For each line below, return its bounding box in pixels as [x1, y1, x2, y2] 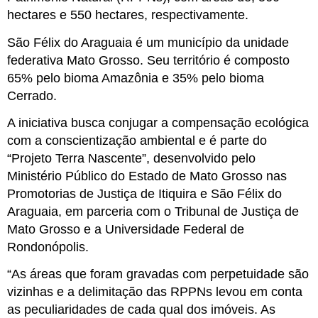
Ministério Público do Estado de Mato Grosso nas [7, 168, 287, 183]
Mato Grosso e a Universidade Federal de [7, 221, 244, 236]
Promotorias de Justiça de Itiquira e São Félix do [7, 186, 282, 201]
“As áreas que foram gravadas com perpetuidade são [7, 267, 309, 282]
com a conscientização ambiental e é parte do [7, 133, 267, 148]
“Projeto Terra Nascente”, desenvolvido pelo [7, 150, 256, 165]
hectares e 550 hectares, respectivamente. [7, 8, 248, 23]
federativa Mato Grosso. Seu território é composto [7, 53, 290, 67]
